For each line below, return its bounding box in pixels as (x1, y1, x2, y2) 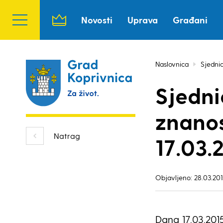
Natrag (54, 131, 80, 140)
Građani (173, 14, 208, 25)
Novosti (81, 14, 112, 25)
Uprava (127, 14, 158, 25)
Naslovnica (155, 60, 189, 68)
